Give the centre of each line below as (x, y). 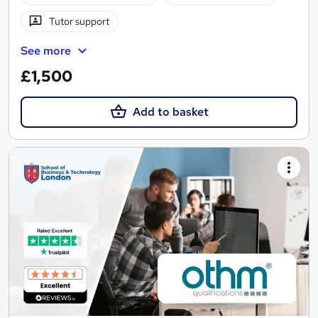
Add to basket (170, 111)
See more (46, 51)
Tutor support (79, 22)
